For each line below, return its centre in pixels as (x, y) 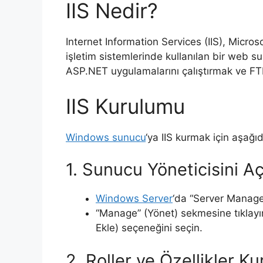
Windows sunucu (106, 137)
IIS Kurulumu (125, 106)
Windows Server (134, 199)
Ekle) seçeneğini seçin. (149, 228)
